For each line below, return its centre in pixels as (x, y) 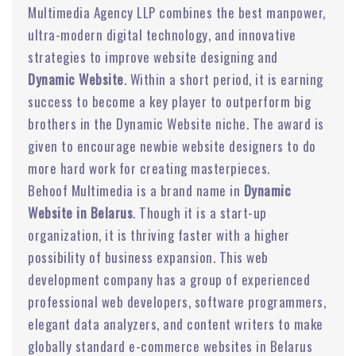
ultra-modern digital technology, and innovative (162, 34)
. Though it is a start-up (200, 212)
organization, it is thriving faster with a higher (159, 234)
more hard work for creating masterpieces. (149, 168)
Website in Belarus (80, 212)
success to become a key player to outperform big (169, 101)
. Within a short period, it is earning (223, 79)
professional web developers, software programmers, (177, 301)
